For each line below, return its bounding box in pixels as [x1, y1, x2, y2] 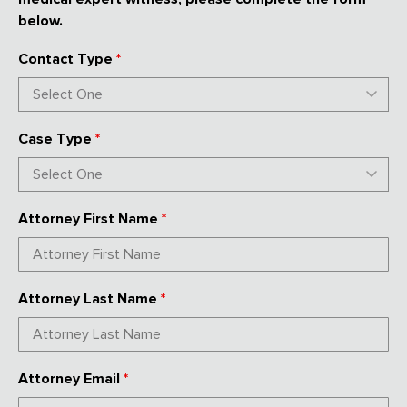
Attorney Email [18, 370, 124, 388]
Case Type [18, 130, 95, 148]
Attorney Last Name [18, 290, 161, 308]
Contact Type [18, 50, 116, 68]
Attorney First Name [18, 210, 162, 228]
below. [18, 12, 63, 30]
